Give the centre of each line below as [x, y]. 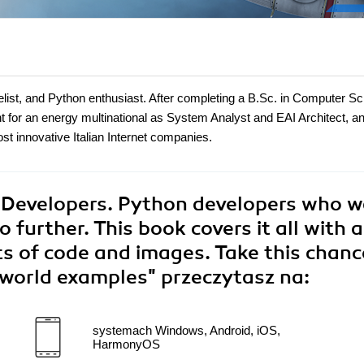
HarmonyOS [126, 344]
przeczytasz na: [235, 277]
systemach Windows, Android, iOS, [186, 331]
